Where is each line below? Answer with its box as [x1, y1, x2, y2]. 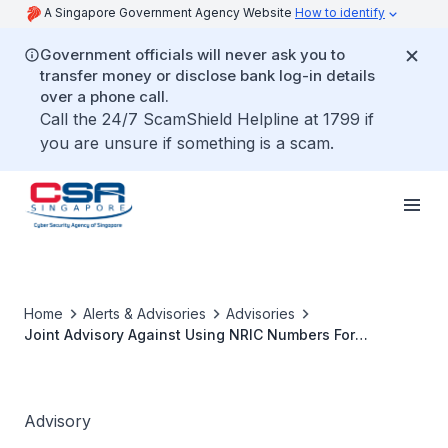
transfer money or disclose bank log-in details [40, 66, 375, 85]
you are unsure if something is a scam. [40, 133, 334, 153]
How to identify [295, 5, 385, 20]
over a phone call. [40, 87, 169, 106]
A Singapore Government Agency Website [44, 5, 295, 20]
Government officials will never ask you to [40, 45, 345, 64]
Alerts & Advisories [83, 305, 206, 322]
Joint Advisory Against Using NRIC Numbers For [24, 326, 355, 343]
